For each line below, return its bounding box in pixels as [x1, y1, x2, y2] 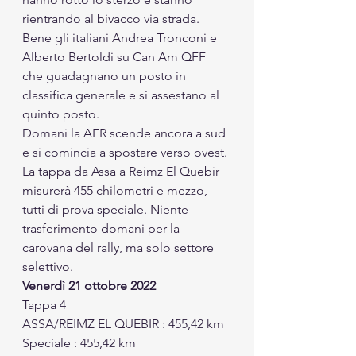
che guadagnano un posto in [22, 68, 189, 83]
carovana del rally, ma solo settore [22, 239, 217, 255]
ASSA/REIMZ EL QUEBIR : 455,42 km [22, 315, 224, 331]
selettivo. [22, 258, 73, 274]
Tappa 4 [22, 296, 66, 312]
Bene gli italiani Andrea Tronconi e [22, 29, 220, 45]
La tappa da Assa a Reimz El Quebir [22, 163, 222, 179]
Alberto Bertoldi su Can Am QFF [22, 48, 209, 64]
